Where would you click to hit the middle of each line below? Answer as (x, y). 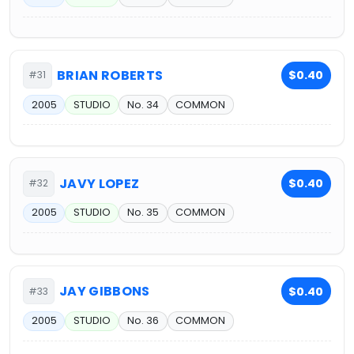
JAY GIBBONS (105, 292)
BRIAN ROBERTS (110, 75)
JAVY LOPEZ (100, 183)
